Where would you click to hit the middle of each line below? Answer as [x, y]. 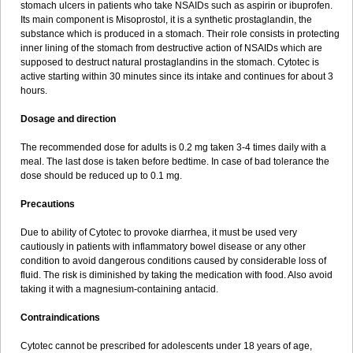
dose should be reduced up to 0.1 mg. [101, 176]
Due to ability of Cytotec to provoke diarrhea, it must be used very [159, 232]
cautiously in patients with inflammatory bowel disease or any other [163, 247]
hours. [34, 91]
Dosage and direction [68, 119]
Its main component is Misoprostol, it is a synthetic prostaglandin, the [166, 20]
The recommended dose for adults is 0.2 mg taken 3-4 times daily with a [173, 147]
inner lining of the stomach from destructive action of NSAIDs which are [171, 48]
